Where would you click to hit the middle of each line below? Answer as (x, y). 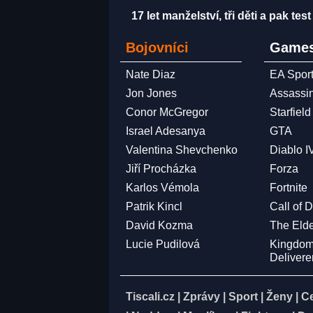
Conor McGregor (167, 112)
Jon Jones (151, 93)
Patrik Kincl (154, 206)
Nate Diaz (151, 74)
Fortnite (289, 188)
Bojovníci (157, 48)
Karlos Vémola (162, 188)
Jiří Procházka (161, 169)
